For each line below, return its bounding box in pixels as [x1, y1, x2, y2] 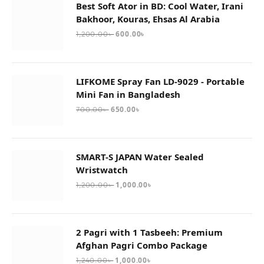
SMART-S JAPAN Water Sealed [76, 151, 204, 163]
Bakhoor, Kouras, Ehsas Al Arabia [76, 13, 220, 25]
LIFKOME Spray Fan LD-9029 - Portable [76, 75, 245, 88]
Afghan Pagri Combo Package [76, 239, 207, 252]
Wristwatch [76, 164, 128, 176]
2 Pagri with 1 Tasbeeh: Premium [76, 226, 223, 239]
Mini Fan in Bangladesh [76, 88, 180, 101]
